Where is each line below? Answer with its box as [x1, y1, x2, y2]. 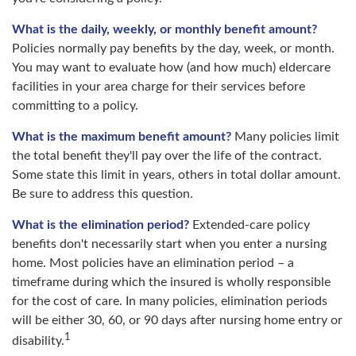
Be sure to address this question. [12, 188, 193, 200]
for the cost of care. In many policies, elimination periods [12, 295, 327, 308]
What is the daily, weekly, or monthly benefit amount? [12, 23, 317, 36]
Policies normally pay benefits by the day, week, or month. [12, 42, 335, 55]
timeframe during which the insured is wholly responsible [12, 276, 331, 288]
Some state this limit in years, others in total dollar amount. [12, 168, 341, 181]
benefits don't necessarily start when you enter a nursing [12, 238, 327, 250]
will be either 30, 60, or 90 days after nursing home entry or [12, 314, 342, 327]
